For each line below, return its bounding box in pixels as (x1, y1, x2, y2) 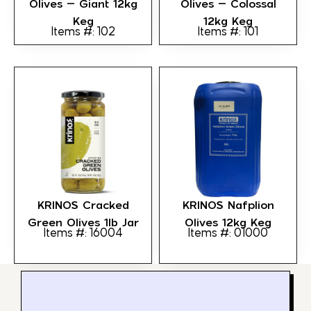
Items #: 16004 (43, 227, 123, 240)
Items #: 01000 (188, 227, 268, 240)
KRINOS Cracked (37, 199, 129, 212)
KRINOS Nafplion (182, 199, 274, 212)
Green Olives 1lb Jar (27, 216, 139, 230)
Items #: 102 (51, 26, 115, 39)
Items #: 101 (198, 26, 258, 39)
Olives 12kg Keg (185, 216, 271, 230)
